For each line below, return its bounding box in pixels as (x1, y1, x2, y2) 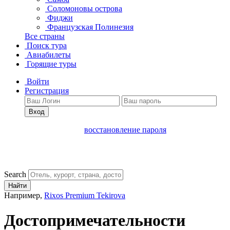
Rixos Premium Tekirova (44, 191, 125, 200)
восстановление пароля (84, 125, 166, 134)
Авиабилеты (25, 50, 71, 59)
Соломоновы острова (47, 4, 122, 13)
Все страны (25, 32, 65, 41)
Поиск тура (25, 41, 67, 50)
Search (4, 170, 26, 179)
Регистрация (25, 86, 69, 95)
